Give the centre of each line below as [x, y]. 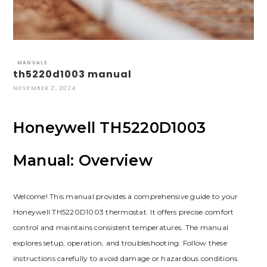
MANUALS [32, 63]
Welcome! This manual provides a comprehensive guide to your [125, 197]
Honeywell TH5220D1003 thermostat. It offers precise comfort [123, 212]
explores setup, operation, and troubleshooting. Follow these [120, 243]
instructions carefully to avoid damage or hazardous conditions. [126, 259]
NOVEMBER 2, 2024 [44, 88]
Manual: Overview [83, 161]
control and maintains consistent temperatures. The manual [121, 228]
